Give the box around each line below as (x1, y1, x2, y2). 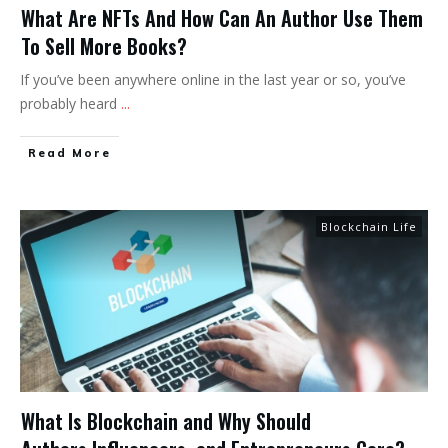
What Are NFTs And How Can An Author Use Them (21, 2, 423, 33)
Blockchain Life (321, 218, 417, 234)
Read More (28, 145, 111, 160)
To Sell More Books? (21, 30, 187, 61)
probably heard (20, 93, 121, 113)
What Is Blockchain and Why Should (21, 405, 311, 436)
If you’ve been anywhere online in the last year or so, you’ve (20, 69, 406, 89)
